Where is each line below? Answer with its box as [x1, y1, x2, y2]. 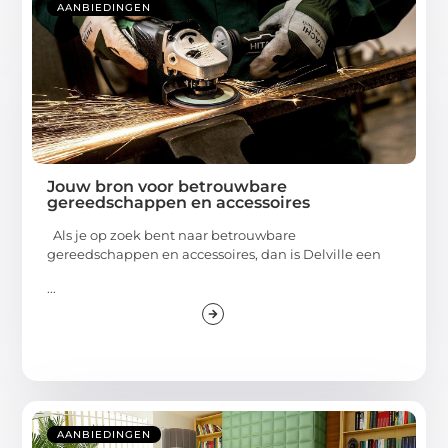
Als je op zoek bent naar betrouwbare [47, 227, 297, 244]
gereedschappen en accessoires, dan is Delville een [47, 246, 382, 263]
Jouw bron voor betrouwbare [47, 177, 288, 197]
